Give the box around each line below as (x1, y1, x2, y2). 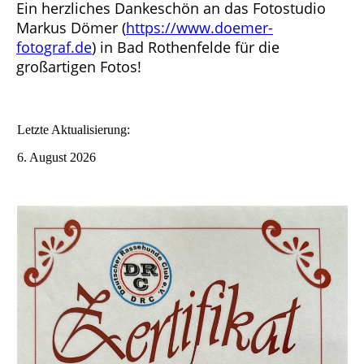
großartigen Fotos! (16, 57, 141, 77)
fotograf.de (16, 37, 92, 58)
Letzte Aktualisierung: (17, 123, 130, 137)
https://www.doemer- (126, 18, 273, 38)
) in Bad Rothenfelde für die (92, 37, 279, 58)
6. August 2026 (17, 150, 96, 165)
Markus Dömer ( (16, 18, 126, 38)
